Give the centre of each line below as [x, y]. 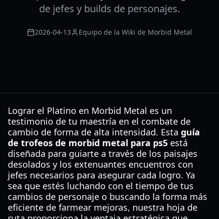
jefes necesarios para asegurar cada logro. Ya [101, 175]
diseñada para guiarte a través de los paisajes [103, 153]
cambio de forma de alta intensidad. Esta [94, 132]
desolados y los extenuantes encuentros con [100, 164]
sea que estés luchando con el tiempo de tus [101, 186]
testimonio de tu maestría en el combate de [99, 121]
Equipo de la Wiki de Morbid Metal [135, 32]
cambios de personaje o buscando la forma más [108, 197]
